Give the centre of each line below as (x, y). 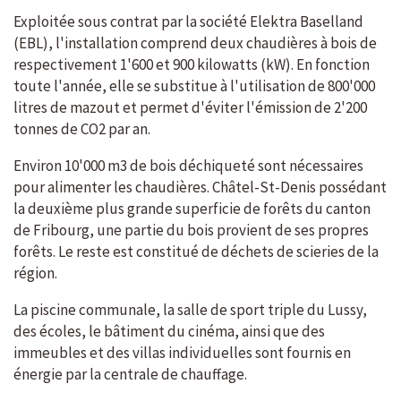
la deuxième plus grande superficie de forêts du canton (192, 209)
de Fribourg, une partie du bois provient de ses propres (191, 230)
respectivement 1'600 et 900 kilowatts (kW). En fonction (192, 65)
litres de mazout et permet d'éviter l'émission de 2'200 (190, 108)
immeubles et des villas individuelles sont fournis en (182, 353)
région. (35, 273)
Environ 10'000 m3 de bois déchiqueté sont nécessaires (188, 166)
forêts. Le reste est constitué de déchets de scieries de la (196, 252)
